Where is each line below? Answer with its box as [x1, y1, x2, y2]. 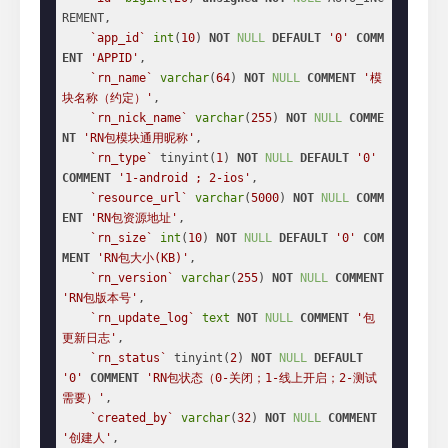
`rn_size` [90, 231, 153, 245]
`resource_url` [90, 191, 188, 205]
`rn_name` [90, 71, 153, 85]
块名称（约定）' [62, 91, 153, 105]
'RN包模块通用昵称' [83, 131, 195, 145]
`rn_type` [90, 151, 153, 165]
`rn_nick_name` [90, 111, 188, 125]
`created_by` [90, 411, 174, 425]
